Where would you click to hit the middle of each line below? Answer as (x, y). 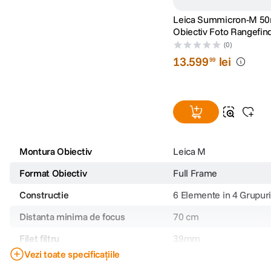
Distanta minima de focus (72, 217)
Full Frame (195, 173)
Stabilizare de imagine (65, 260)
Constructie (44, 195)
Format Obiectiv (53, 173)
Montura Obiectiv (56, 152)
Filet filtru (40, 239)
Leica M (190, 152)
